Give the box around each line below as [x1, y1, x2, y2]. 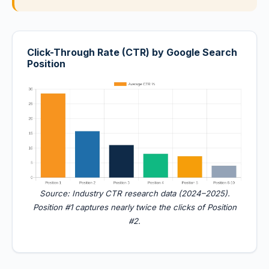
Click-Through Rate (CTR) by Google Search [27, 46, 237, 58]
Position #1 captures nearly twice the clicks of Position [32, 202, 237, 212]
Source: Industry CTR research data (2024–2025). [39, 189, 230, 198]
